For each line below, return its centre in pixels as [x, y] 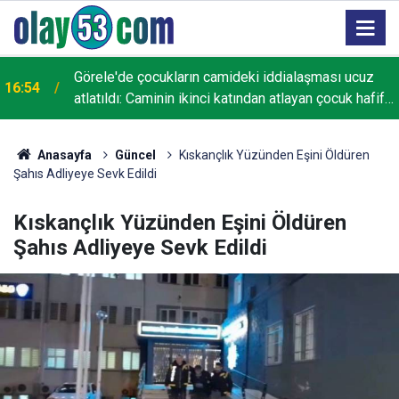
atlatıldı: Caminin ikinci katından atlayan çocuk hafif [229, 98]
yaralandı [102, 120]
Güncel [135, 155]
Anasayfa [63, 155]
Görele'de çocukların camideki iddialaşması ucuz [224, 77]
